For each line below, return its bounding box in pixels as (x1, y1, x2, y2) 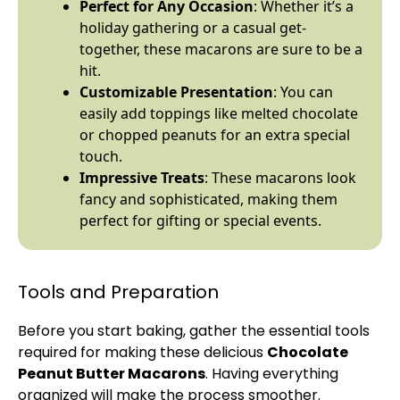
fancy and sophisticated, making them (79, 189, 337, 209)
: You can (273, 82, 333, 102)
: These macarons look (204, 168, 356, 187)
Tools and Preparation (18, 279, 219, 304)
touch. (79, 146, 122, 166)
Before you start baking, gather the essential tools (18, 321, 370, 341)
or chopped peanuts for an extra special (79, 125, 350, 145)
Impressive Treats (79, 168, 204, 187)
